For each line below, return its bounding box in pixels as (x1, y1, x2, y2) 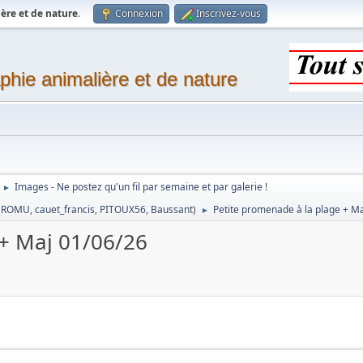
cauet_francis (35, 203, 96, 216)
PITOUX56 (100, 203, 147, 216)
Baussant (151, 203, 194, 216)
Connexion (115, 6, 164, 20)
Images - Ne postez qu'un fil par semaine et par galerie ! (15, 180, 268, 194)
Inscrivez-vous (196, 6, 262, 20)
